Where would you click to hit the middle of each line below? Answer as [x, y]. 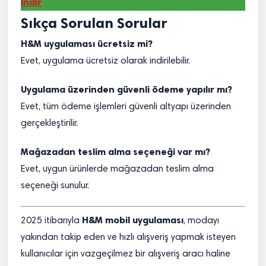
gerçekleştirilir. [49, 123]
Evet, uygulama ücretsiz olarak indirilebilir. [105, 61]
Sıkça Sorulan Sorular [94, 23]
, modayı [201, 221]
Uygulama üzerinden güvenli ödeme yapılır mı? [126, 89]
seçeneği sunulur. [55, 186]
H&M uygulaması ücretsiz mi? [87, 44]
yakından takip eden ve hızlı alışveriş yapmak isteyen [128, 237]
